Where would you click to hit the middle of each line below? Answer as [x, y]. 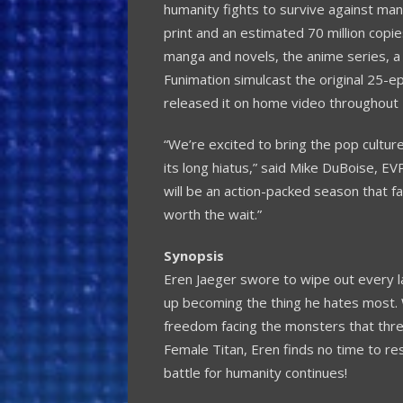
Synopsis [194, 255]
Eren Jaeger [200, 278]
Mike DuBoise [332, 167]
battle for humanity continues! [255, 372]
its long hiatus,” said [227, 167]
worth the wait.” [213, 214]
